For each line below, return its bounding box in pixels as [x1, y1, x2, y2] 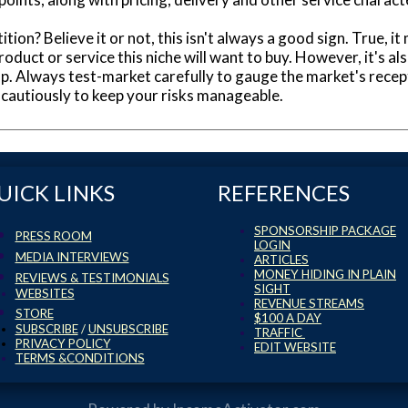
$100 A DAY [254, 311, 321, 326]
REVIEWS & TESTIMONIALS [15, 270, 169, 286]
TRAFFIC [254, 325, 305, 341]
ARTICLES [254, 252, 309, 268]
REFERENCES [218, 179, 350, 207]
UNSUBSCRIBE [87, 321, 168, 337]
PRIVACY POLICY [15, 336, 111, 352]
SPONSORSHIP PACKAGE [254, 223, 396, 239]
